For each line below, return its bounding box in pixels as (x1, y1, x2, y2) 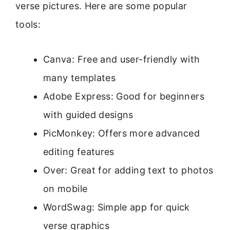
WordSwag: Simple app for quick (43, 202, 190, 213)
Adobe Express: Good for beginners (43, 91, 204, 102)
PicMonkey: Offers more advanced (43, 128, 200, 139)
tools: (15, 18, 41, 30)
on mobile (43, 183, 88, 195)
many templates (43, 72, 116, 84)
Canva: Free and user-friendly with (43, 54, 200, 65)
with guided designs (43, 109, 133, 121)
